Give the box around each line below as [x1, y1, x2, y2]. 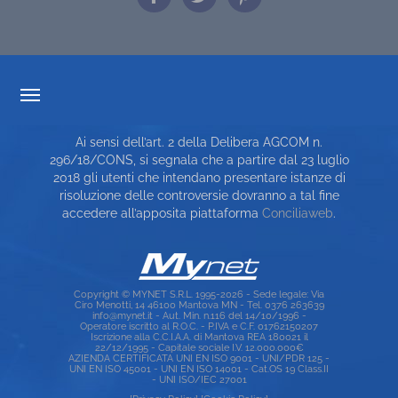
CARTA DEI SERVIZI [21, 149, 147, 164]
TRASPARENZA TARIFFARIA [21, 119, 197, 134]
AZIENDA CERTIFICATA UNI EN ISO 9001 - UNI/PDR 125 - [68, 352, 330, 365]
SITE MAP [21, 210, 85, 225]
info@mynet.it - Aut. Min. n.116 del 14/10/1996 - [92, 309, 306, 322]
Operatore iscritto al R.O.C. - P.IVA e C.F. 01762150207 [80, 320, 318, 333]
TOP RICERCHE [21, 179, 122, 195]
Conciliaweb [262, 206, 333, 221]
